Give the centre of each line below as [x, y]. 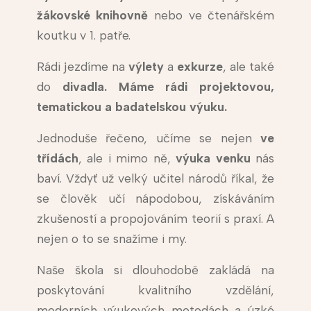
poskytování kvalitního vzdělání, [155, 290]
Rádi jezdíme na [82, 67]
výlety [146, 67]
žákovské [63, 15]
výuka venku [213, 158]
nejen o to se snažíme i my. [111, 239]
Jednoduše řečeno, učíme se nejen [149, 138]
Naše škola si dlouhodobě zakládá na [155, 270]
